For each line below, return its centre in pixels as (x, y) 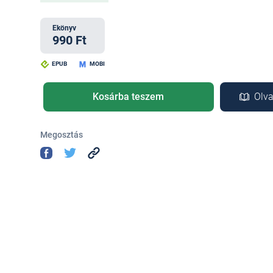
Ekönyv (64, 28)
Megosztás (61, 135)
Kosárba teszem (129, 97)
